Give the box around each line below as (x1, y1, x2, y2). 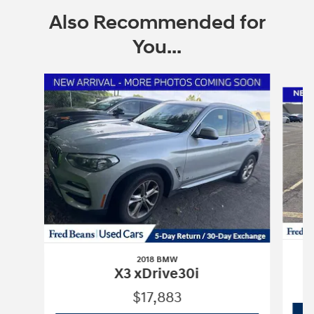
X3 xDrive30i (114, 264, 200, 283)
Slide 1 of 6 (11, 74, 56, 86)
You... (132, 34, 182, 60)
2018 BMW (136, 254, 177, 265)
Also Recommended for (48, 10, 266, 35)
